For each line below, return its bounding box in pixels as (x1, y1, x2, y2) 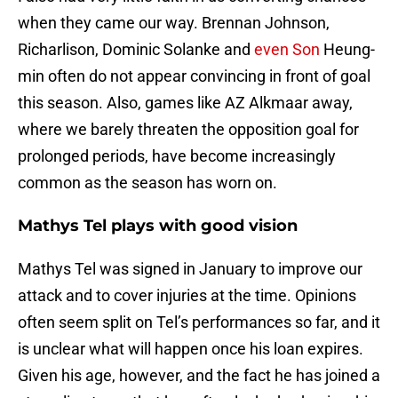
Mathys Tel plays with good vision (18, 216, 298, 236)
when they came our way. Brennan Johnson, (18, 13, 330, 33)
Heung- (320, 40, 375, 60)
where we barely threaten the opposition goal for (18, 120, 359, 139)
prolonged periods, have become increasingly (18, 147, 336, 166)
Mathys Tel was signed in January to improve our (18, 259, 362, 279)
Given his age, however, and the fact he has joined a (18, 366, 380, 386)
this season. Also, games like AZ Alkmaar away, (18, 93, 353, 113)
